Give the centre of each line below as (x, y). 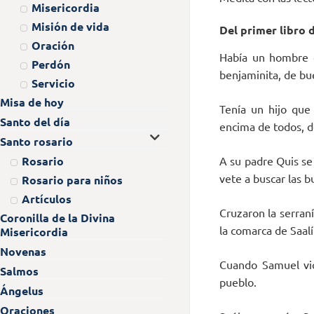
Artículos (46, 198)
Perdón (51, 64)
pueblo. (238, 282)
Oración (53, 45)
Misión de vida (70, 26)
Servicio (53, 83)
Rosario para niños (72, 179)
